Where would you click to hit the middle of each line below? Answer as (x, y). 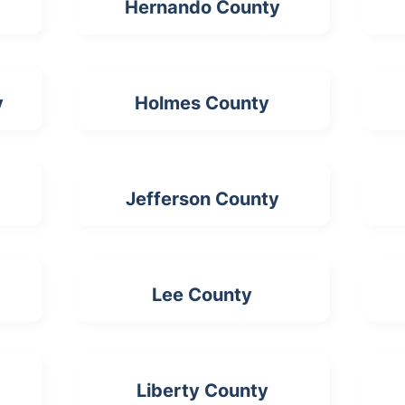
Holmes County (202, 104)
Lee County (202, 295)
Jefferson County (202, 199)
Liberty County (202, 391)
